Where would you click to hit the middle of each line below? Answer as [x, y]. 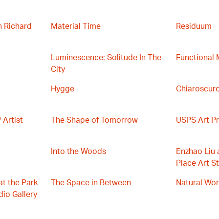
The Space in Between [91, 183]
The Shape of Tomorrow [94, 120]
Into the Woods [78, 152]
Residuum [194, 26]
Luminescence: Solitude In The [106, 58]
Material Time [76, 26]
